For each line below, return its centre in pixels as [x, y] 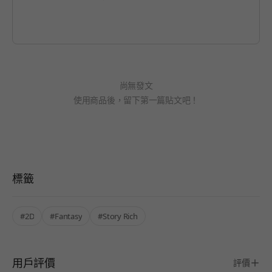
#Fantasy [66, 216]
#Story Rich [118, 216]
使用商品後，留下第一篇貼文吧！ [136, 100]
